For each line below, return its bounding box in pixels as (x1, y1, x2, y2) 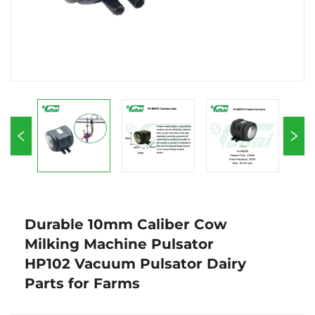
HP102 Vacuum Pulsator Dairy (25, 255, 246, 272)
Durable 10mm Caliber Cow (25, 216, 227, 233)
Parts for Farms (25, 275, 140, 292)
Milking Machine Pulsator (25, 236, 214, 252)
